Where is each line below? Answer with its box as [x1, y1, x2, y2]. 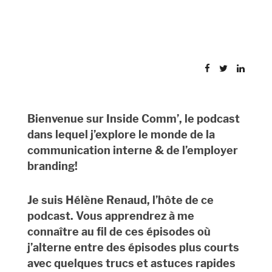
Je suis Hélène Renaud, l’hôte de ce [27, 194, 214, 207]
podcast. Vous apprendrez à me [27, 209, 194, 223]
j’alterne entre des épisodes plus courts [27, 241, 239, 254]
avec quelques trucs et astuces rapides [27, 257, 236, 270]
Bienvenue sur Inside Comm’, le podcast [27, 112, 240, 126]
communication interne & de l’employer [27, 144, 238, 157]
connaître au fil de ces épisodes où [27, 225, 211, 239]
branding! [27, 160, 78, 173]
